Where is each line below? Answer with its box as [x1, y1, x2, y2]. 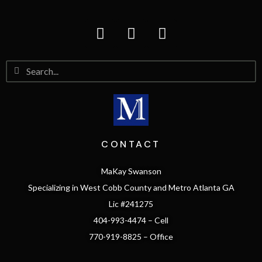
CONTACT [101, 137, 161, 150]
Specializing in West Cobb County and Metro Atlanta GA [27, 182, 235, 192]
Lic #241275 [109, 198, 153, 209]
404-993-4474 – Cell [94, 215, 168, 225]
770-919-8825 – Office [89, 231, 173, 242]
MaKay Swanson [101, 166, 161, 176]
